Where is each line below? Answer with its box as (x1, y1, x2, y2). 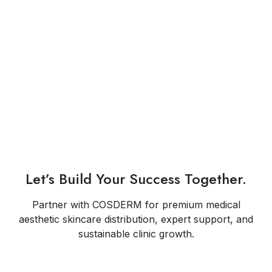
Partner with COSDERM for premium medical (32, 199, 240, 211)
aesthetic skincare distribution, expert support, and (19, 213, 253, 225)
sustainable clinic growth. (78, 228, 194, 240)
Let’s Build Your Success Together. (25, 168, 246, 189)
